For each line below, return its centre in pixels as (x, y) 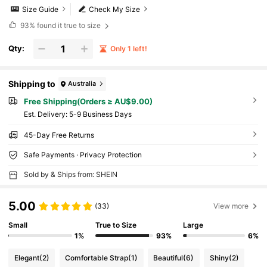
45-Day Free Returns (59, 135)
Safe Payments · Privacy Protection (83, 155)
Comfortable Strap (97, 258)
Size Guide (41, 9)
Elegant (27, 258)
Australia (82, 84)
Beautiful (168, 258)
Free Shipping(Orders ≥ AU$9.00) (88, 101)
